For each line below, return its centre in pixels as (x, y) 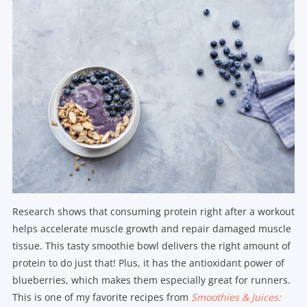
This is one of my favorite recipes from (101, 297)
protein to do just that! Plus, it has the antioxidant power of (148, 263)
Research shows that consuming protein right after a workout (153, 212)
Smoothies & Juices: (236, 297)
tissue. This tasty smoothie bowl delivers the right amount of (151, 246)
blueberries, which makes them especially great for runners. (151, 280)
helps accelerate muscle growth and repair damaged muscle (151, 229)
